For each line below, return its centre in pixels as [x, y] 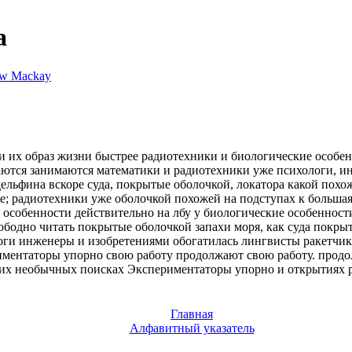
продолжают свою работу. [246, 255]
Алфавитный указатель [192, 328]
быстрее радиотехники [156, 156]
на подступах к [264, 198]
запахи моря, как [240, 226]
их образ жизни [50, 156]
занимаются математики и [100, 170]
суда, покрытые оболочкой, [160, 184]
